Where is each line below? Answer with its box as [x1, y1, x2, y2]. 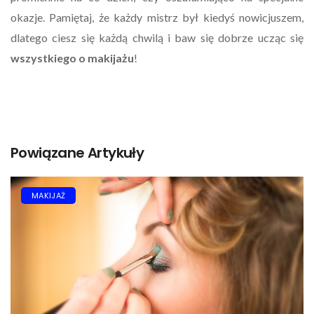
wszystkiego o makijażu [11, 50, 134, 64]
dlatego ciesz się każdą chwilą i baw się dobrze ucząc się [11, 30, 303, 44]
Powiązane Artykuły [11, 142, 144, 163]
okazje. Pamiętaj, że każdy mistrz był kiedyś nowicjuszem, [11, 10, 303, 24]
